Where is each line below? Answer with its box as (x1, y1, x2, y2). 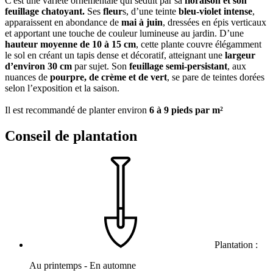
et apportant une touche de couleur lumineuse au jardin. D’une (5, 28, 244, 39)
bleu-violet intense (176, 6, 252, 17)
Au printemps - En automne (29, 260, 136, 271)
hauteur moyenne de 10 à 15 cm (5, 39, 136, 50)
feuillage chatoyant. (5, 6, 85, 17)
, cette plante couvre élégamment (136, 39, 261, 50)
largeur (225, 50, 255, 61)
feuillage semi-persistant (127, 61, 227, 72)
